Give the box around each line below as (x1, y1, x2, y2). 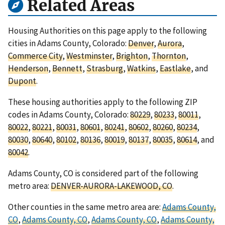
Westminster (66, 50, 112, 61)
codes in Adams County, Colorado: (8, 108, 130, 120)
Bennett (52, 62, 82, 74)
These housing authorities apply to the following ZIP (8, 96, 197, 107)
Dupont (8, 75, 36, 86)
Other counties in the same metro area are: (8, 201, 162, 212)
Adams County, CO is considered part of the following (8, 167, 198, 179)
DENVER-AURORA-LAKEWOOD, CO (51, 180, 172, 191)
